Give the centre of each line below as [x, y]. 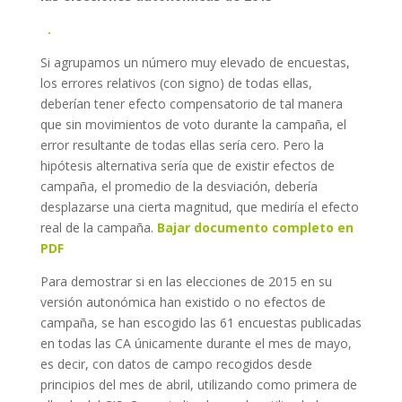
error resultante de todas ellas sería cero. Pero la [182, 145]
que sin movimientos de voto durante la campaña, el [193, 124]
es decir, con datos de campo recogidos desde [176, 364]
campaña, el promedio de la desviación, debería [179, 186]
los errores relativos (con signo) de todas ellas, [176, 83]
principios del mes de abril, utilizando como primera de [198, 385]
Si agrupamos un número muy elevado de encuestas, [195, 62]
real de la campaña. [98, 227]
